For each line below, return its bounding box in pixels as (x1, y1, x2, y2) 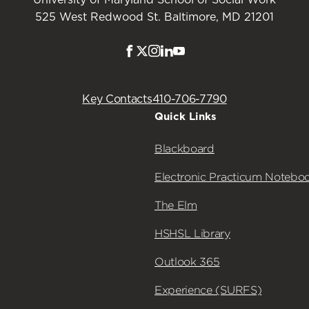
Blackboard (154, 142, 215, 154)
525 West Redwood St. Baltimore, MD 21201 (35, 11, 274, 23)
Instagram (161, 48, 214, 59)
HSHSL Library (154, 227, 230, 239)
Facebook (136, 48, 188, 59)
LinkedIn (173, 48, 219, 59)
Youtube (186, 48, 229, 59)
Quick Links (154, 110, 217, 123)
